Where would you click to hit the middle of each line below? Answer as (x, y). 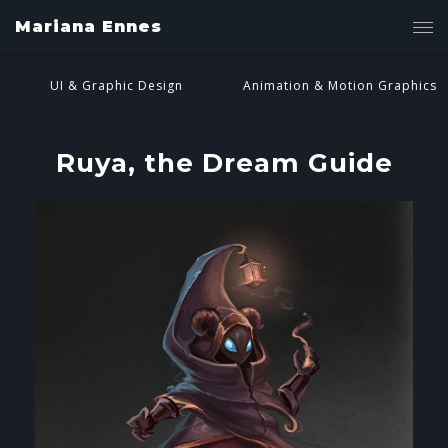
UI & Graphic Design (116, 85)
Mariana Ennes (88, 26)
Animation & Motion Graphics (340, 85)
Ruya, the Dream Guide (224, 163)
